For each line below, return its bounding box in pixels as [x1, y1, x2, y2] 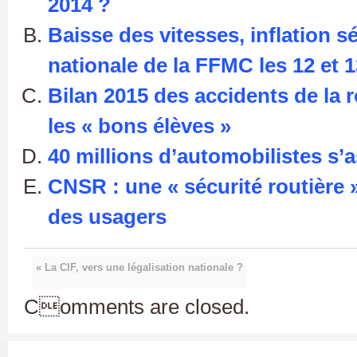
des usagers [48, 205, 167, 228]
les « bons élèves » [48, 114, 231, 137]
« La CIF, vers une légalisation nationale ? [36, 261, 243, 273]
